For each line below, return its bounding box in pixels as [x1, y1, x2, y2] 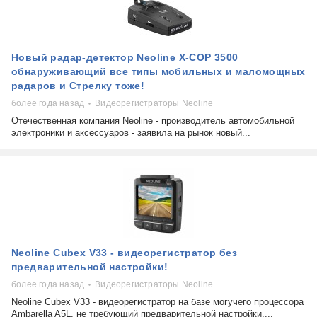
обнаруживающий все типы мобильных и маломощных [11, 66, 306, 78]
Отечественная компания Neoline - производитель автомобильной [11, 115, 294, 127]
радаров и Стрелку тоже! [11, 80, 145, 92]
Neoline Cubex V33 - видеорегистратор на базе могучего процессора [11, 296, 304, 308]
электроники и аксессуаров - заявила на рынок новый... [11, 127, 250, 139]
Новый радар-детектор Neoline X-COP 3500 [11, 52, 238, 64]
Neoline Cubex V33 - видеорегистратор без [11, 247, 237, 259]
